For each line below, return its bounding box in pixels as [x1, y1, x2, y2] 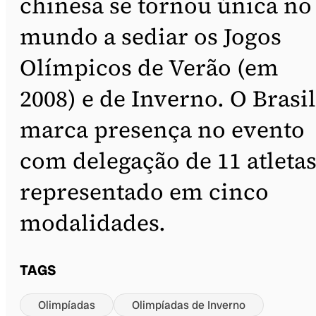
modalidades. [20, 207, 166, 239]
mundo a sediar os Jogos [20, 21, 281, 53]
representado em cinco [20, 176, 269, 208]
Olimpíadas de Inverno [132, 298, 245, 313]
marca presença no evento [20, 114, 305, 146]
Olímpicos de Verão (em [20, 52, 279, 84]
